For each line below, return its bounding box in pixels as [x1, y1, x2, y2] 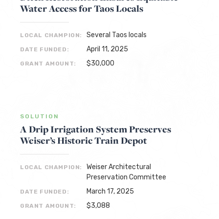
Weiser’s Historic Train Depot [20, 134, 147, 147]
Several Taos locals [87, 31, 147, 39]
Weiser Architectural [87, 163, 151, 171]
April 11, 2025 [87, 45, 128, 53]
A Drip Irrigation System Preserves [20, 123, 171, 135]
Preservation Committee [87, 173, 166, 181]
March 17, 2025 [87, 187, 134, 196]
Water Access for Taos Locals [20, 2, 143, 15]
